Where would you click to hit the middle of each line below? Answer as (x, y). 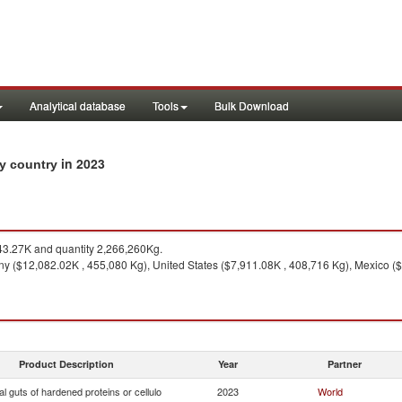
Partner (345, 364)
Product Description (66, 364)
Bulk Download (252, 105)
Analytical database (78, 105)
